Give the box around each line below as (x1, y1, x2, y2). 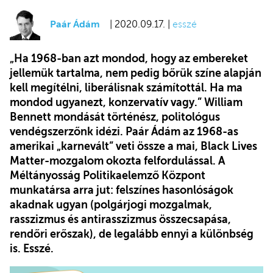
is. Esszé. (10, 242, 54, 255)
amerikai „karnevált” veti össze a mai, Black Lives (10, 140, 257, 152)
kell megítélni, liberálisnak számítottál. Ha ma (10, 81, 243, 94)
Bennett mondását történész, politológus (10, 110, 220, 123)
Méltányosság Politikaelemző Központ (10, 169, 205, 182)
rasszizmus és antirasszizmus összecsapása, (10, 213, 231, 225)
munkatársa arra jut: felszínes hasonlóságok (10, 183, 233, 196)
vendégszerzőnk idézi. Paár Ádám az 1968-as (10, 125, 238, 138)
